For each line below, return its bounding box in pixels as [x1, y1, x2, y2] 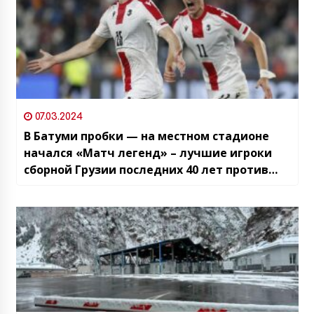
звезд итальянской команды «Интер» [23, 178, 251, 194]
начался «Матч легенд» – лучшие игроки [23, 144, 272, 161]
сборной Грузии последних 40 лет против [23, 161, 268, 177]
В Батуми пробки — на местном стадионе [23, 128, 269, 144]
